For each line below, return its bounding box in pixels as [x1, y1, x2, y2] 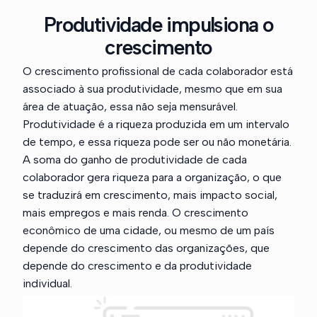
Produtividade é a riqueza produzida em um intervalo [23, 117, 290, 131]
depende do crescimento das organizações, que [23, 241, 270, 255]
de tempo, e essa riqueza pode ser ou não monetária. [23, 134, 292, 149]
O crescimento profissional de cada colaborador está [23, 64, 294, 78]
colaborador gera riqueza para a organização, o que [23, 170, 282, 184]
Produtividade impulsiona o [43, 12, 274, 37]
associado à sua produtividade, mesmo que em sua [23, 81, 283, 96]
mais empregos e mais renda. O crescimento [23, 205, 249, 219]
